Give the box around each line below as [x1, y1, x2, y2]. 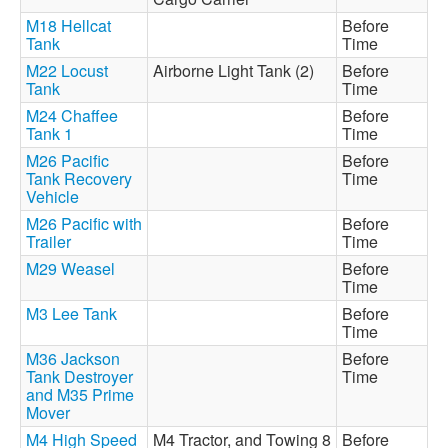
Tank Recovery [26, 167, 132, 190]
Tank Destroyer [26, 365, 133, 388]
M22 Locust [26, 59, 108, 82]
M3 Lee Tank [26, 302, 117, 325]
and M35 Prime [26, 383, 134, 406]
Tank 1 [26, 122, 73, 145]
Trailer [26, 230, 71, 253]
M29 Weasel [26, 257, 115, 280]
